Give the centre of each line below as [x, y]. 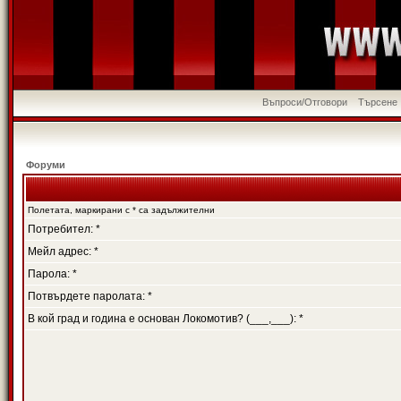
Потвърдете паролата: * [90, 296]
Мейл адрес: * [63, 252]
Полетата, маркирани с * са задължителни [121, 210]
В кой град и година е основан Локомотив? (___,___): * [166, 319]
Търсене [378, 102]
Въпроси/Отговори [305, 102]
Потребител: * [64, 229]
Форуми [46, 165]
